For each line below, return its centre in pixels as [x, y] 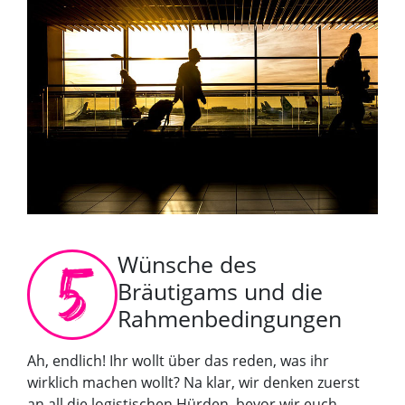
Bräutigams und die [220, 291]
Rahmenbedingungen [230, 318]
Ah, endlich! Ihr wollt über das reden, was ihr [178, 361]
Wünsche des [187, 264]
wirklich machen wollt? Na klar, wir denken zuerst [193, 383]
